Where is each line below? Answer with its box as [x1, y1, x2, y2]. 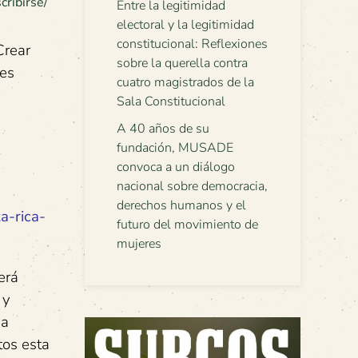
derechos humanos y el [117, 197, 246, 214]
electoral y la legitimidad [117, 16, 254, 34]
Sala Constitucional [117, 93, 225, 110]
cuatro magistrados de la [117, 74, 254, 91]
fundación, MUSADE [117, 139, 233, 157]
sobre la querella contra [117, 54, 248, 72]
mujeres [117, 235, 161, 253]
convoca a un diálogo [117, 158, 235, 176]
